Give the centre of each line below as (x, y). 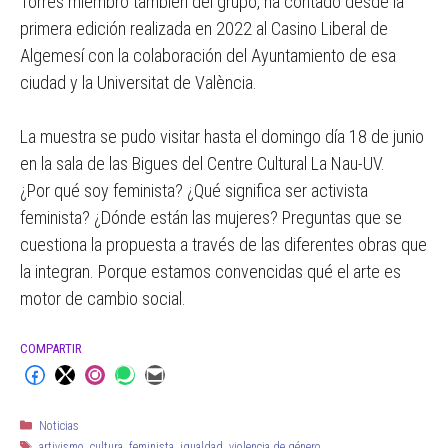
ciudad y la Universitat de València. (138, 82)
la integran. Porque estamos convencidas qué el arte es (210, 271)
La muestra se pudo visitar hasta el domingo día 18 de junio (222, 136)
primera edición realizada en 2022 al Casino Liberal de (204, 28)
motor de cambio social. (103, 298)
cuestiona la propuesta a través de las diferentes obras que (223, 244)
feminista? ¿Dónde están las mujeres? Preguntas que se (211, 217)
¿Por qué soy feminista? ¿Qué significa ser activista (194, 190)
